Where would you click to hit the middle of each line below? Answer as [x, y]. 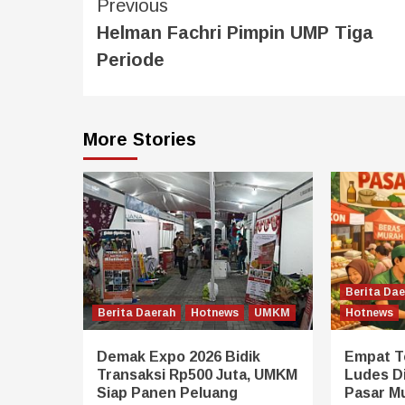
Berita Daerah [137, 312]
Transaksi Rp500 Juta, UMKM [197, 374]
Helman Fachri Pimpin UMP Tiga [235, 32]
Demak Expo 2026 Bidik [179, 356]
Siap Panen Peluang [167, 392]
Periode [131, 59]
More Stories [140, 139]
